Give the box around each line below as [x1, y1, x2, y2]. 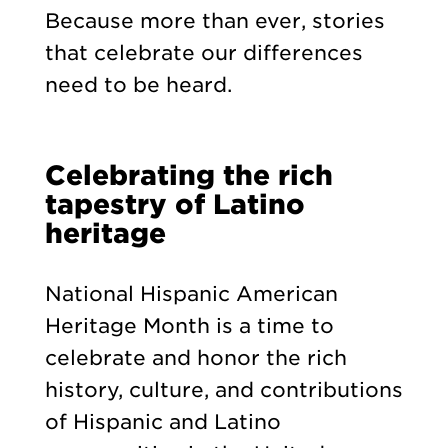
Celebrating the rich [44, 158, 333, 191]
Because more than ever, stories [44, 8, 385, 33]
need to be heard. [44, 72, 232, 97]
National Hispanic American [44, 281, 338, 306]
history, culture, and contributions [44, 377, 403, 402]
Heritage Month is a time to [44, 313, 334, 338]
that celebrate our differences [44, 40, 363, 65]
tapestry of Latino [44, 187, 305, 220]
